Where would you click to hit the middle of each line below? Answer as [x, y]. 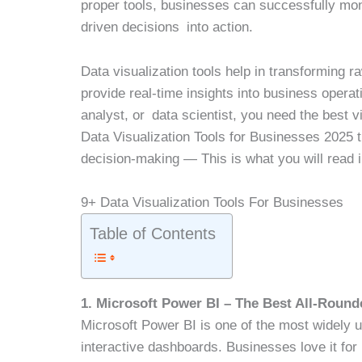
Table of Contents [153, 233]
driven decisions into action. [167, 27]
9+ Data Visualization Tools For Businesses [213, 202]
